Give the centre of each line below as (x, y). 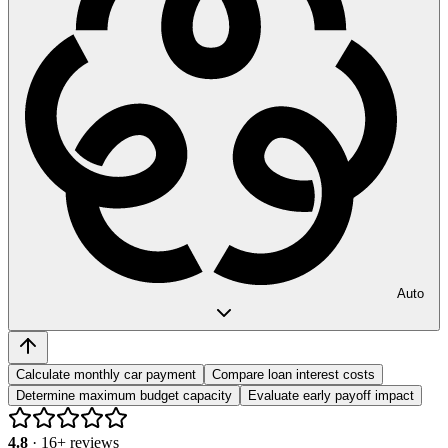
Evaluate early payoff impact (331, 395)
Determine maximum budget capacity (124, 395)
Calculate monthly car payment (106, 374)
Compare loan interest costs (293, 374)
